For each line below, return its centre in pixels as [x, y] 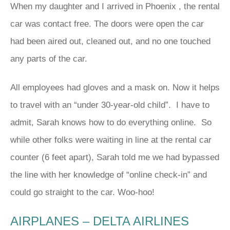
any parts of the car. [49, 59]
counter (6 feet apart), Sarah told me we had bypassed [115, 157]
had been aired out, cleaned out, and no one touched [110, 41]
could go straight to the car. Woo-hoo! [82, 192]
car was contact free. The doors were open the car [107, 24]
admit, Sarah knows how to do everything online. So [111, 122]
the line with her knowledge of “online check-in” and [109, 175]
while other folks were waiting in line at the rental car [111, 140]
